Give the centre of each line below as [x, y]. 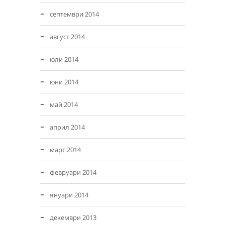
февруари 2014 [73, 172]
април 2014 [67, 127]
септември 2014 [74, 14]
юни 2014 [64, 82]
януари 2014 [69, 195]
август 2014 [67, 37]
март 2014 [65, 150]
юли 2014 [64, 59]
